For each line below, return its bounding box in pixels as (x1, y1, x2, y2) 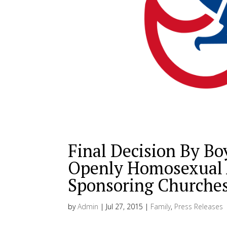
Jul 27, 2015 (106, 202, 143, 212)
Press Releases (174, 202, 223, 212)
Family (150, 202, 171, 212)
